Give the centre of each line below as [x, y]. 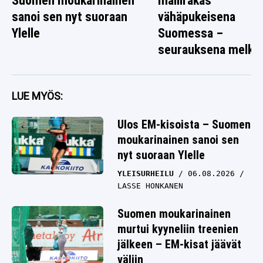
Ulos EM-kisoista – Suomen [184, 125]
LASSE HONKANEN [150, 186]
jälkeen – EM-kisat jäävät [179, 245]
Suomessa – [191, 33]
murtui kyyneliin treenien [178, 229]
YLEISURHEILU [146, 174]
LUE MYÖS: [37, 96]
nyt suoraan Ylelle [161, 155]
